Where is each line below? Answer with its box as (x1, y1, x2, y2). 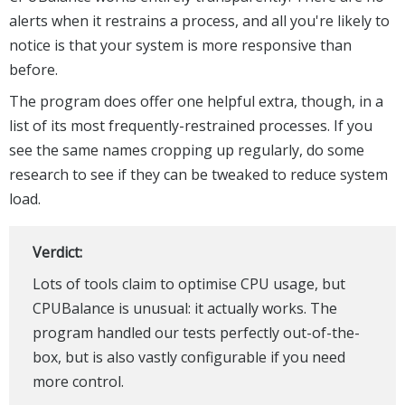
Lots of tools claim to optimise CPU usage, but (32, 273, 345, 294)
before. (9, 59, 58, 80)
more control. (32, 371, 124, 391)
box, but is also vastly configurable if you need (32, 346, 345, 367)
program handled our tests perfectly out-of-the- (32, 322, 360, 343)
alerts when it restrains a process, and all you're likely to (9, 10, 390, 31)
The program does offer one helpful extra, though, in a (9, 90, 383, 111)
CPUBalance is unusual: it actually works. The (32, 297, 337, 318)
